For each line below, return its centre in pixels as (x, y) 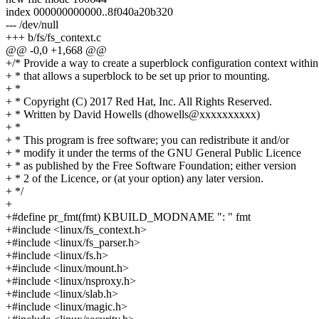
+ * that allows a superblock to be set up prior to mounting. (138, 76)
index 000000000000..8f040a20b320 (89, 12)
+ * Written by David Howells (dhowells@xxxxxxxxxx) (133, 115)
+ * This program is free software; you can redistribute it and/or (147, 140)
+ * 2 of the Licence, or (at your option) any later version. (135, 179)
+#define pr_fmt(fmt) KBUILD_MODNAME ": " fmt (128, 217)
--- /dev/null (32, 25)
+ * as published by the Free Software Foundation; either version (151, 166)
